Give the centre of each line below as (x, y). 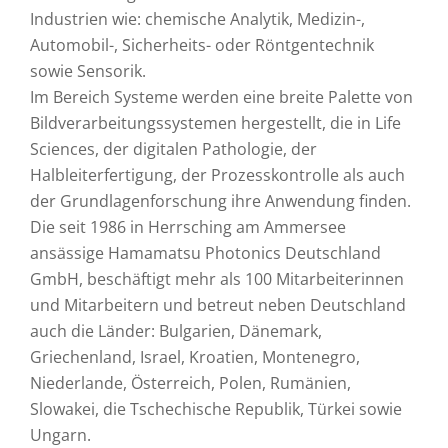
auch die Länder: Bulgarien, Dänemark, (176, 331)
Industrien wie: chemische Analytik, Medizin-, (197, 19)
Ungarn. (60, 435)
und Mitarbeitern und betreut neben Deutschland (218, 305)
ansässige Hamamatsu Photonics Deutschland (205, 253)
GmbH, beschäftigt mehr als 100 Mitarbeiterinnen (217, 279)
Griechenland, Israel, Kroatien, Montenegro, (195, 357)
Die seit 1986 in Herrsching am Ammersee (188, 227)
